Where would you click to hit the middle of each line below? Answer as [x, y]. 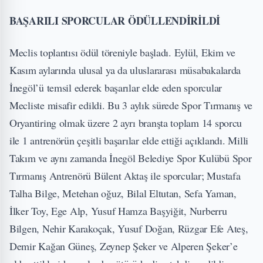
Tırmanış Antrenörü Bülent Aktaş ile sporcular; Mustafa [125, 176]
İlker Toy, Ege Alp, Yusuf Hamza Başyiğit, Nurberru [118, 211]
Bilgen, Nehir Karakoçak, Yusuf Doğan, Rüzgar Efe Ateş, [129, 228]
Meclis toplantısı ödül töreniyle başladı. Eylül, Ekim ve [122, 52]
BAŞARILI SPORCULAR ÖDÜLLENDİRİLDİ [115, 21]
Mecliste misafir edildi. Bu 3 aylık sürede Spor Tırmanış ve [131, 105]
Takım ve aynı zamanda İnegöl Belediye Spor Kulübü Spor [131, 158]
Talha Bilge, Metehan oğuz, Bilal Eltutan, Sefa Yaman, [123, 193]
